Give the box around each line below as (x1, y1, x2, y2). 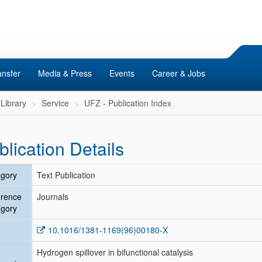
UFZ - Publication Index (84, 97, 171, 109)
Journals (37, 191, 68, 202)
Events (109, 67, 135, 79)
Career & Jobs (152, 67, 205, 79)
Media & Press (38, 67, 92, 79)
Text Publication (37, 169, 95, 181)
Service (42, 97, 69, 109)
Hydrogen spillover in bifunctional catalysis (37, 246, 193, 258)
